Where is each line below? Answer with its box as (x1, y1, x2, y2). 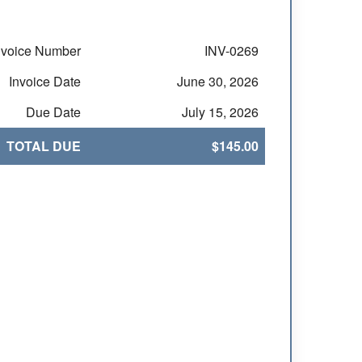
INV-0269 (204, 41, 259, 60)
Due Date (26, 103, 82, 121)
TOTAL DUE (6, 137, 82, 155)
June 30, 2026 (177, 72, 259, 90)
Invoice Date (9, 72, 82, 90)
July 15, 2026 (182, 103, 259, 121)
